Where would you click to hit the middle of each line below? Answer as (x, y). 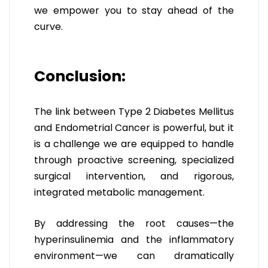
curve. (48, 27)
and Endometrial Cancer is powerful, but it (134, 128)
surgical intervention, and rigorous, (134, 176)
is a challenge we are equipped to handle (134, 144)
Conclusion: (80, 77)
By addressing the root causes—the (134, 224)
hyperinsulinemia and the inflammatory (134, 240)
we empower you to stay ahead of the (134, 11)
